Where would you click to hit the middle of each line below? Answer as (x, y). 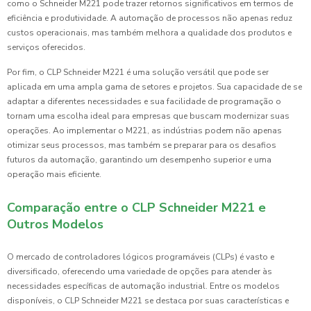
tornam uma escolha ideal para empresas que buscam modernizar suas (148, 116)
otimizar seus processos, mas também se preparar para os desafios (142, 145)
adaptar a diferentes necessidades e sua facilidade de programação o (144, 102)
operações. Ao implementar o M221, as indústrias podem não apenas (144, 131)
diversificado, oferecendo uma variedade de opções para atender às (140, 272)
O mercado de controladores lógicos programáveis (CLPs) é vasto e (141, 257)
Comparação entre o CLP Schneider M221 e (136, 208)
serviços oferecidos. (46, 48)
